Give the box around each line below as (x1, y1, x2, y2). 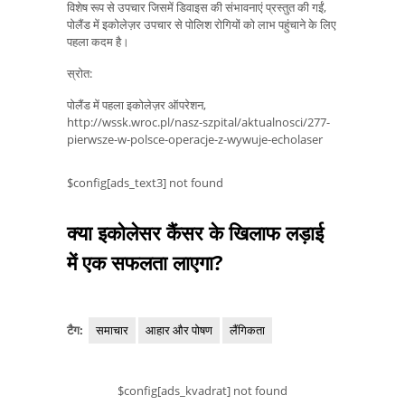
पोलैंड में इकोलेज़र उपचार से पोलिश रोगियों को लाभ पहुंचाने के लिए (67, 16, 336, 33)
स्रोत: (67, 64, 92, 81)
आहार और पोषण (146, 322, 212, 339)
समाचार (96, 322, 128, 339)
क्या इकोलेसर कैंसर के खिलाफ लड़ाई (67, 219, 324, 246)
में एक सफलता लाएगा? (67, 249, 223, 276)
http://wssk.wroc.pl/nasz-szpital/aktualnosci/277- (67, 113, 330, 130)
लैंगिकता (230, 322, 265, 339)
